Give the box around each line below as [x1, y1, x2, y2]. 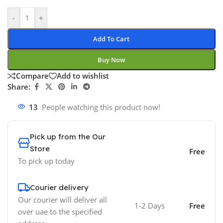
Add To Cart [93, 34, 130, 43]
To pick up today [18, 155, 75, 166]
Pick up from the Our [30, 131, 106, 141]
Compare [16, 71, 49, 81]
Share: [7, 82, 30, 92]
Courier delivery [30, 182, 89, 192]
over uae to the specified [18, 206, 102, 217]
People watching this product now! [42, 102, 160, 112]
